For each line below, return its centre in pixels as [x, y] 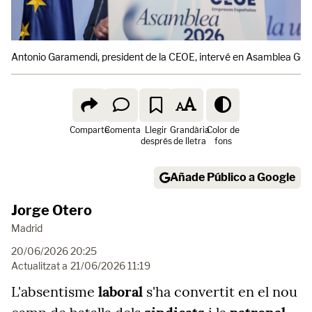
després [156, 141]
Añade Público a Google [233, 177]
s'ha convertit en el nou [220, 291]
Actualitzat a [39, 266]
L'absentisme [55, 291]
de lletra [189, 141]
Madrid [27, 228]
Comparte [89, 130]
